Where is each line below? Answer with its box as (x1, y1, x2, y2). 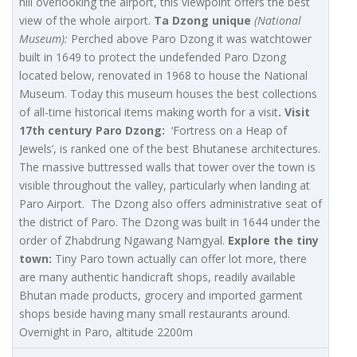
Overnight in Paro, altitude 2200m (19, 324, 193, 340)
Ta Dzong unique (154, 13, 254, 29)
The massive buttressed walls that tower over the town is (19, 159, 316, 175)
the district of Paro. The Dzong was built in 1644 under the (19, 214, 320, 230)
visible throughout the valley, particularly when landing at (19, 178, 310, 194)
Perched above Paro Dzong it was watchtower (68, 31, 312, 47)
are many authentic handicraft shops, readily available (19, 269, 296, 285)
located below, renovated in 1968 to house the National (19, 68, 308, 84)
